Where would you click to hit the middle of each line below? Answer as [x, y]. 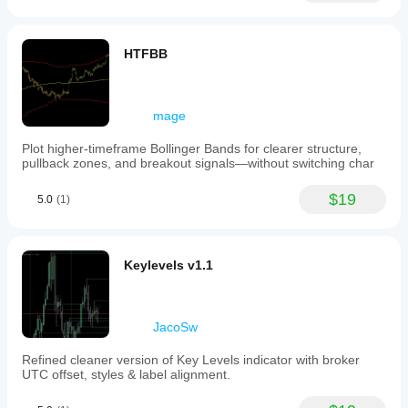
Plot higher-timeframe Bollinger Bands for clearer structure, [192, 148]
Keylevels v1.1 [168, 265]
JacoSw [175, 327]
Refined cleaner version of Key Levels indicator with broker [191, 360]
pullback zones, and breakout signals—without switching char [198, 163]
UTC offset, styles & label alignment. [126, 374]
